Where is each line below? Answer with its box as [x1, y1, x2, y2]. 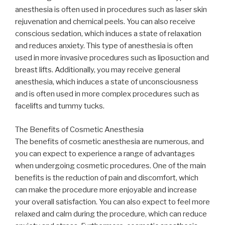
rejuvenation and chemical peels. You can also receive [15, 17, 195, 27]
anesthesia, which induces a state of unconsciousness [15, 77, 198, 87]
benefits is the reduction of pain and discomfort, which [15, 173, 198, 182]
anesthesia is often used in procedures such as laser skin [15, 5, 207, 15]
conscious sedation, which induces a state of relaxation [15, 29, 201, 39]
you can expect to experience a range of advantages [15, 149, 195, 158]
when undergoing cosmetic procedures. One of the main [15, 161, 206, 170]
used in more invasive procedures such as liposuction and [15, 53, 209, 63]
